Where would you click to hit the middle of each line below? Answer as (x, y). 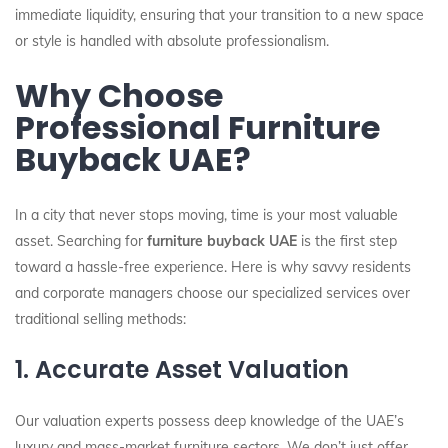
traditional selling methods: (100, 319)
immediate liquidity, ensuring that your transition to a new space (219, 15)
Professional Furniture (197, 127)
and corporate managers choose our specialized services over (212, 293)
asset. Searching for (81, 241)
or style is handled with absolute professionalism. (172, 41)
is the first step (347, 241)
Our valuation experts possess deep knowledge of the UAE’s (209, 421)
